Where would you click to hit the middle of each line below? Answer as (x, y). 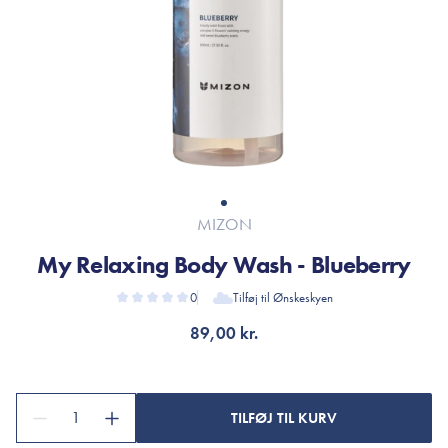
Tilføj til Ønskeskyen (282, 297)
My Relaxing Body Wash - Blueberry (224, 264)
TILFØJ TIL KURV (284, 418)
